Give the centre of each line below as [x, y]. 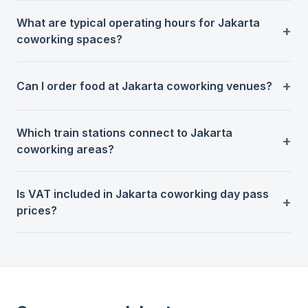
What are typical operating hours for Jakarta [138, 22]
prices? [37, 210]
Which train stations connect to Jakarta [124, 132]
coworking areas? [65, 149]
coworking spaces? [69, 39]
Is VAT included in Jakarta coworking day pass [143, 194]
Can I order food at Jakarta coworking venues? [144, 86]
